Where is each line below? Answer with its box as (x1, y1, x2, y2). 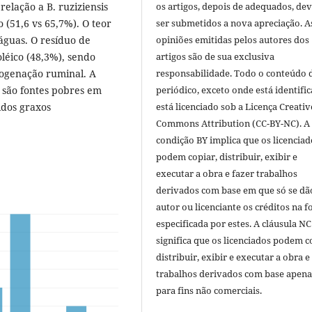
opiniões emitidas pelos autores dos (156, 33, 310, 47)
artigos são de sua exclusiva (156, 50, 275, 63)
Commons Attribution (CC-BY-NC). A (156, 117, 311, 130)
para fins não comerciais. (156, 284, 263, 297)
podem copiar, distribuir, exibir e (156, 150, 298, 164)
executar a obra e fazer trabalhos (156, 167, 298, 180)
